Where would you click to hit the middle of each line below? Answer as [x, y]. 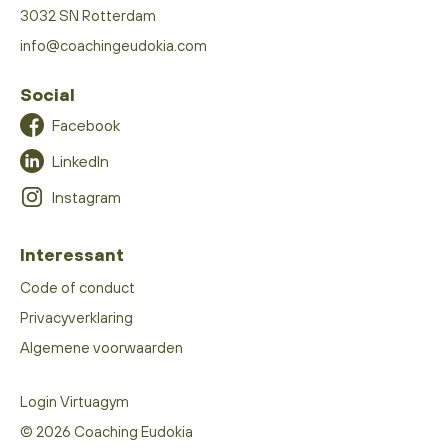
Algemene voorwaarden [101, 347]
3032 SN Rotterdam [88, 15]
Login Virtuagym [74, 401]
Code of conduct [77, 287]
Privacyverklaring [76, 317]
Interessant [72, 254]
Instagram [86, 196]
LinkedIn [80, 160]
